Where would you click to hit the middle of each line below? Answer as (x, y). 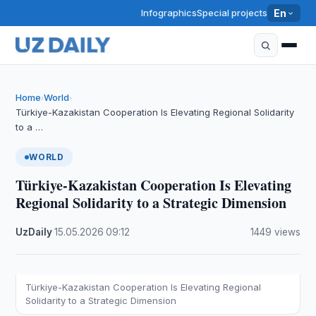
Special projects (232, 13)
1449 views (275, 232)
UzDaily (34, 232)
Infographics (169, 13)
